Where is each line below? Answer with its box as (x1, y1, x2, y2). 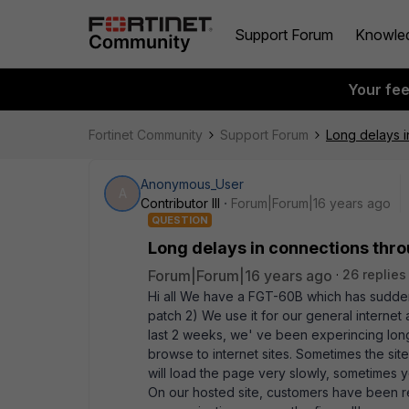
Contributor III (141, 195, 220, 211)
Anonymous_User (141, 176, 244, 192)
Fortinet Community (89, 127, 203, 142)
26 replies (342, 267, 406, 282)
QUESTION (152, 214, 208, 226)
